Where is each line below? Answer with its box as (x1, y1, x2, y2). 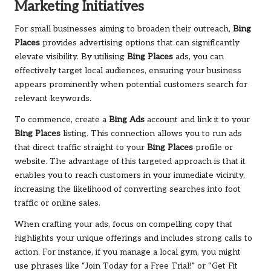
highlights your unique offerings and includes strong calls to (15, 233, 252, 244)
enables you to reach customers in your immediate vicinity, (15, 171, 245, 181)
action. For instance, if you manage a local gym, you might (15, 247, 241, 258)
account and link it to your (145, 115, 250, 125)
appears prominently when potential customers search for (15, 80, 247, 90)
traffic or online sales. (15, 198, 100, 209)
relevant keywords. (15, 94, 91, 104)
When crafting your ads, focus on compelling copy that (15, 220, 232, 230)
